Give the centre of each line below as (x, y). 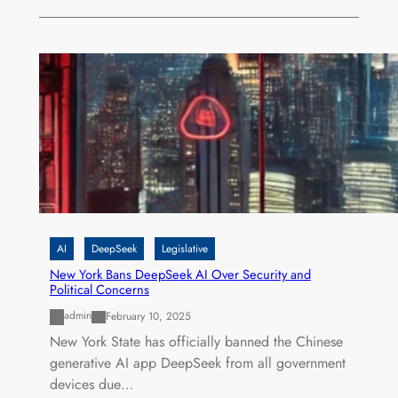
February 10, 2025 (148, 316)
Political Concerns (99, 290)
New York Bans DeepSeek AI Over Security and (180, 275)
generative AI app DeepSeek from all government (197, 362)
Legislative (184, 249)
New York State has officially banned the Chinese (196, 341)
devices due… (91, 384)
